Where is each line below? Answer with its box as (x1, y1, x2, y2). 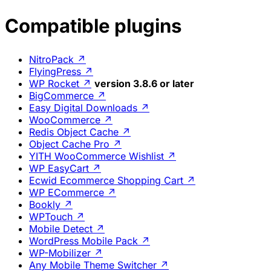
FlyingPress (29, 65, 81, 78)
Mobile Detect (29, 223, 93, 235)
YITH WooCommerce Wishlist (29, 150, 164, 163)
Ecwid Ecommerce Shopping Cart (29, 174, 183, 187)
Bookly (29, 198, 60, 211)
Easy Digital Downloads (29, 102, 137, 114)
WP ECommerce (29, 186, 104, 199)
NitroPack (29, 53, 74, 66)
